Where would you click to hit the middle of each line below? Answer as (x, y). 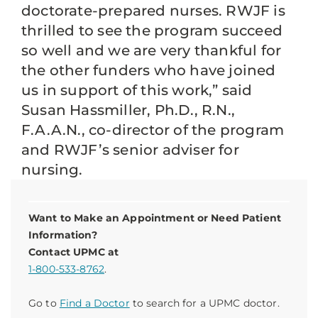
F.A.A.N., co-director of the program (153, 130)
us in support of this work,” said (137, 90)
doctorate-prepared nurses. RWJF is (153, 11)
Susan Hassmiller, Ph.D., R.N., (128, 110)
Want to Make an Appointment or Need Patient (155, 218)
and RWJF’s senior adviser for (130, 150)
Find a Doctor (94, 303)
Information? (63, 235)
